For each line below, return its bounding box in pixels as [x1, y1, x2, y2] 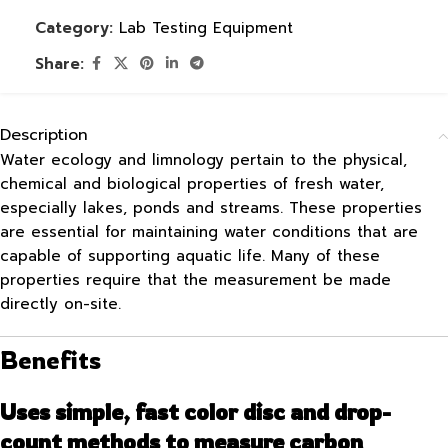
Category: [35, 16, 113, 39]
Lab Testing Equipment [119, 16, 293, 39]
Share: [35, 52, 84, 75]
